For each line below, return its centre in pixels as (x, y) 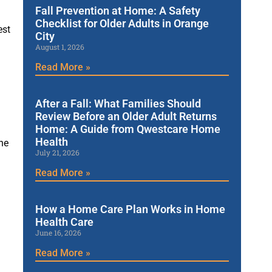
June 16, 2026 (58, 233)
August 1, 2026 (59, 47)
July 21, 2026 (57, 153)
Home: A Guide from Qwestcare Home (127, 129)
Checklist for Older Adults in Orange (122, 24)
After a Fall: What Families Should (118, 104)
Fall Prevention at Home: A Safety (117, 11)
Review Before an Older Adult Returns (126, 117)
